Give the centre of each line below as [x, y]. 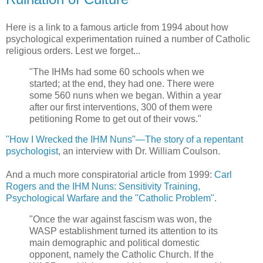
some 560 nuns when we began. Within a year [125, 95]
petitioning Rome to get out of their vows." [115, 119]
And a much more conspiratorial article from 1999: [110, 175]
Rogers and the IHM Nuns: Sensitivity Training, [103, 187]
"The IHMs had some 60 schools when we [117, 72]
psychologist [32, 151]
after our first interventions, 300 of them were [121, 107]
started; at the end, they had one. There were [122, 83]
